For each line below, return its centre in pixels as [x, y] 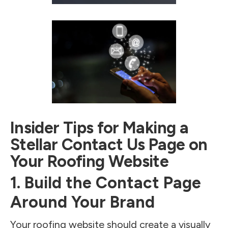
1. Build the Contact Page [106, 183]
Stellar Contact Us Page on [109, 145]
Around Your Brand [82, 202]
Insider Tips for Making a [99, 128]
